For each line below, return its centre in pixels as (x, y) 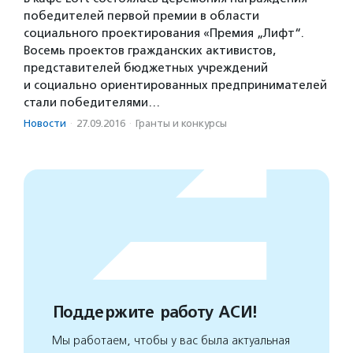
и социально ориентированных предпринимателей (175, 85)
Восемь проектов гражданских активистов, (150, 50)
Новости (45, 123)
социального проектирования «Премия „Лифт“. (164, 33)
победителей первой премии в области (141, 15)
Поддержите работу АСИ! (154, 312)
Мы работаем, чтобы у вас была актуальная (171, 340)
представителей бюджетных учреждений (146, 67)
